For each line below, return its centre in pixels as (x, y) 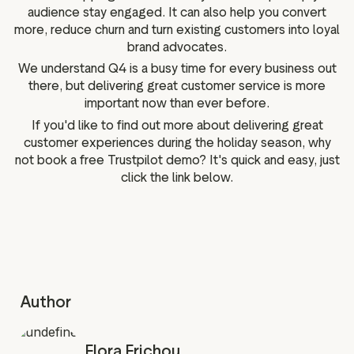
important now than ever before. (177, 104)
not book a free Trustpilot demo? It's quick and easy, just (177, 160)
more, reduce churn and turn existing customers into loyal (177, 29)
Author (46, 301)
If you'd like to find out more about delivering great (177, 125)
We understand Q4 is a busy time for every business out (177, 69)
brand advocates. (177, 47)
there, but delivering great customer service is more (177, 86)
